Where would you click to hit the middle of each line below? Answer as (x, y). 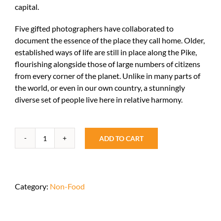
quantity (59, 167)
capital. (27, 7)
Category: (32, 186)
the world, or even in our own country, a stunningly (100, 88)
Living (54, 143)
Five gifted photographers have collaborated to (94, 28)
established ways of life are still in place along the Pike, (106, 52)
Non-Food (67, 186)
